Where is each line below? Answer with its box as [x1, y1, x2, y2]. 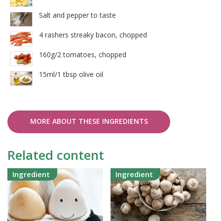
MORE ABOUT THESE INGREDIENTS [30, 116, 148, 126]
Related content [7, 146, 104, 164]
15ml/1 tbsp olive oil [39, 70, 103, 79]
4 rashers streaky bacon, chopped [39, 30, 147, 40]
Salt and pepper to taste [39, 10, 116, 20]
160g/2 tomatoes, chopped [39, 50, 126, 60]
